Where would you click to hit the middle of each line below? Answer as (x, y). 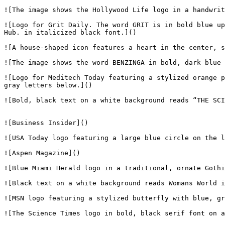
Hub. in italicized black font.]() (70, 32)
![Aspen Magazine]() (42, 153)
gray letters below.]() (48, 85)
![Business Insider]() (46, 123)
